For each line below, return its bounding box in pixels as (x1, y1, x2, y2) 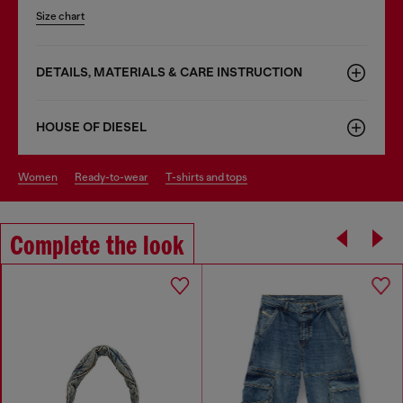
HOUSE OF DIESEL (36, 119, 147, 135)
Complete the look (10, 232, 184, 262)
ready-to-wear (82, 170, 148, 184)
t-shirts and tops (172, 170, 247, 184)
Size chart (36, 9, 85, 22)
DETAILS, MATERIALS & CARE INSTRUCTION (36, 64, 302, 80)
